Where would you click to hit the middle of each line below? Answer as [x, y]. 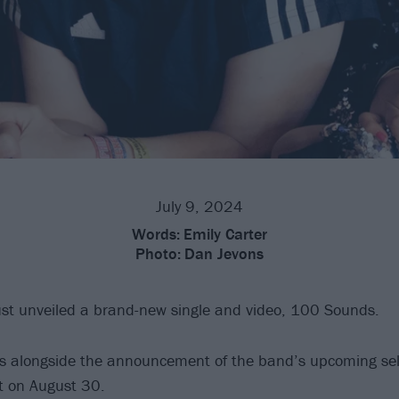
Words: [156, 233]
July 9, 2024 [199, 206]
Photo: [158, 253]
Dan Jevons [224, 253]
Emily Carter [225, 233]
